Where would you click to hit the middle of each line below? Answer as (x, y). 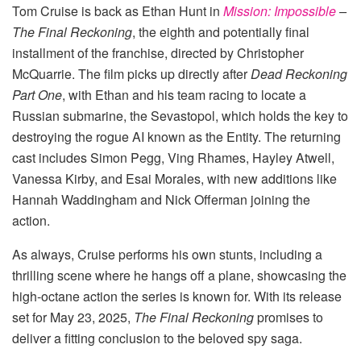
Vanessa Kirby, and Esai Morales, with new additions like (174, 178)
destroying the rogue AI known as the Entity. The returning (176, 136)
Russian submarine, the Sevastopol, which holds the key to (180, 115)
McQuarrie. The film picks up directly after (131, 73)
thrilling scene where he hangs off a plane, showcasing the (179, 275)
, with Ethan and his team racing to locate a (184, 94)
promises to (288, 317)
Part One (37, 94)
